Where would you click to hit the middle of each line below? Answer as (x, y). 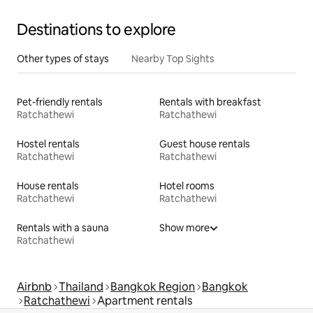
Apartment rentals (145, 301)
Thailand (81, 287)
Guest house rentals (205, 144)
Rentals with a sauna (63, 228)
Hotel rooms (187, 186)
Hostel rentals (48, 144)
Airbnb (34, 287)
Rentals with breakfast (210, 102)
